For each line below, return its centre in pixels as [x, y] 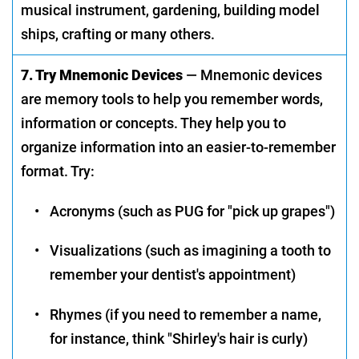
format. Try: [58, 171]
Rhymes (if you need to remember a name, [186, 315]
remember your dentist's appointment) [173, 275]
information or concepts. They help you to [153, 123]
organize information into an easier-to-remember [178, 147]
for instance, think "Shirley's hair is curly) [179, 339]
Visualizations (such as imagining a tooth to [190, 251]
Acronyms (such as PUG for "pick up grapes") [192, 211]
